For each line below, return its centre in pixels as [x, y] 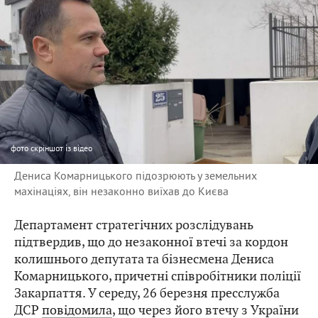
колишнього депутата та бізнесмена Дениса [144, 259]
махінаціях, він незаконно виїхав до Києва [121, 191]
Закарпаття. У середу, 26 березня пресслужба [147, 293]
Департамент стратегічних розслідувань [134, 225]
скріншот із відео [61, 148]
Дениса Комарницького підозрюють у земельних [136, 176]
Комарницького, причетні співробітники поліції [158, 276]
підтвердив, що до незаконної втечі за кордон [151, 242]
